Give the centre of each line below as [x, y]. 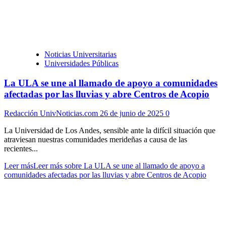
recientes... [21, 149]
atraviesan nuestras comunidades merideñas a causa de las [96, 140]
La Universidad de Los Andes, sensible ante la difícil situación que [110, 131]
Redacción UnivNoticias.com [52, 114]
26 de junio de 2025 [133, 114]
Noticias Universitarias [80, 54]
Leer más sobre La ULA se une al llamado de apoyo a [119, 166]
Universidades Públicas [81, 63]
